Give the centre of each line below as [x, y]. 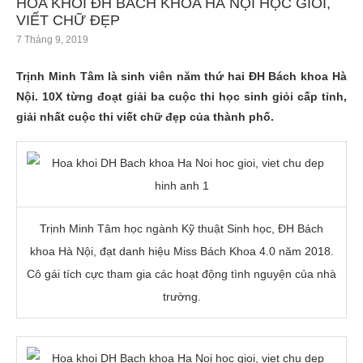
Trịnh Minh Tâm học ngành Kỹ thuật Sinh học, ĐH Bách [181, 228]
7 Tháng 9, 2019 [52, 39]
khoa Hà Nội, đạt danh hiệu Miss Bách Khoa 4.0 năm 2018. [181, 251]
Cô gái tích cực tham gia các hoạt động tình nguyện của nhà [181, 273]
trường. [181, 296]
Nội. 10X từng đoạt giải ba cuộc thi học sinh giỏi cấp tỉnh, [181, 96]
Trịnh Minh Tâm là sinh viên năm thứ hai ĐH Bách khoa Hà [181, 76]
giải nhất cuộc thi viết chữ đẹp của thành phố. [145, 116]
